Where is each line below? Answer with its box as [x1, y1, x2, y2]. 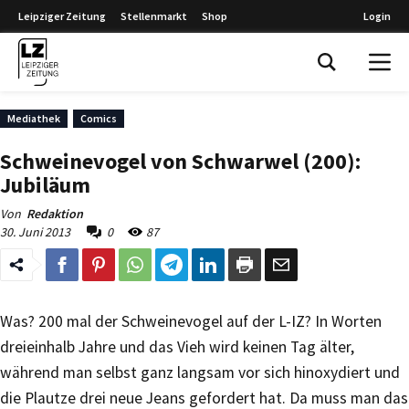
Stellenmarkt [121, 9, 187, 23]
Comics [80, 111, 117, 125]
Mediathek [7, 111, 60, 125]
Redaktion [26, 205, 83, 222]
